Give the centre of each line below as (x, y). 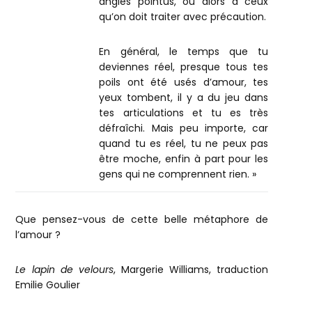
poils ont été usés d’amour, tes (184, 82)
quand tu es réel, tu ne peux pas (184, 143)
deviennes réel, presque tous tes (184, 67)
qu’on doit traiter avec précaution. (183, 16)
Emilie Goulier (48, 285)
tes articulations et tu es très (184, 112)
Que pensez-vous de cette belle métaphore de (142, 220)
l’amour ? (38, 235)
